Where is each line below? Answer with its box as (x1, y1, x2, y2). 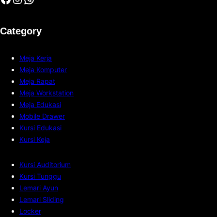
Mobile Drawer (19, 112, 65, 121)
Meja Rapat (19, 77, 55, 86)
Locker (19, 207, 41, 216)
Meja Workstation (19, 89, 74, 97)
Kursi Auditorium (19, 160, 71, 169)
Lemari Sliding (19, 195, 64, 204)
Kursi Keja (19, 135, 50, 144)
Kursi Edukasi (19, 124, 62, 132)
